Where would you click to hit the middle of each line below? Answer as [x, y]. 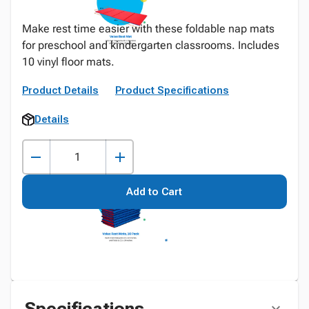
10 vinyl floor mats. [68, 62]
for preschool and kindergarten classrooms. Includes [151, 45]
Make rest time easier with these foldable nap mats [148, 29]
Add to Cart [154, 192]
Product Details [60, 90]
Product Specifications [172, 90]
